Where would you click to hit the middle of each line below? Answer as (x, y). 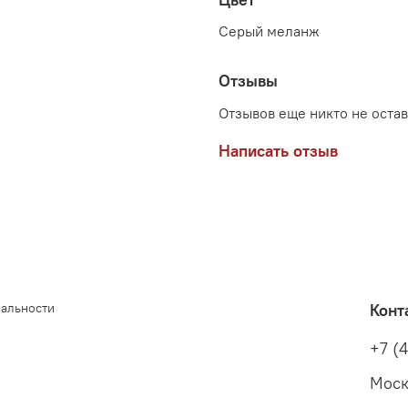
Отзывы (248, 81)
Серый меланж (269, 31)
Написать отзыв (278, 151)
